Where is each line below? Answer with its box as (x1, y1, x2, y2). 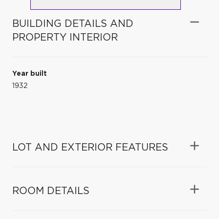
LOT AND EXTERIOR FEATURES (12, 142, 168, 153)
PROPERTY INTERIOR (12, 32, 118, 43)
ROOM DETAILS (12, 186, 89, 196)
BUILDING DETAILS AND (12, 19, 133, 29)
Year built (12, 70, 47, 77)
